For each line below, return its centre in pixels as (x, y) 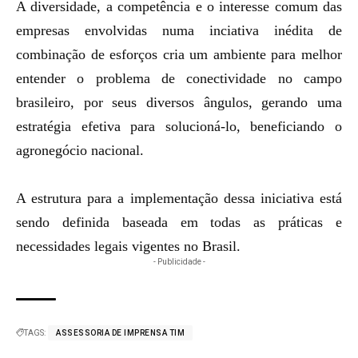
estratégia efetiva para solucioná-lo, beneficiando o (179, 126)
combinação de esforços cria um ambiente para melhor (179, 54)
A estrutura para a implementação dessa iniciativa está (179, 198)
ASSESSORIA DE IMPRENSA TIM (120, 333)
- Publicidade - (179, 262)
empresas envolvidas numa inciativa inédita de (179, 30)
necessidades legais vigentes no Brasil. (128, 246)
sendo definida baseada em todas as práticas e (179, 222)
